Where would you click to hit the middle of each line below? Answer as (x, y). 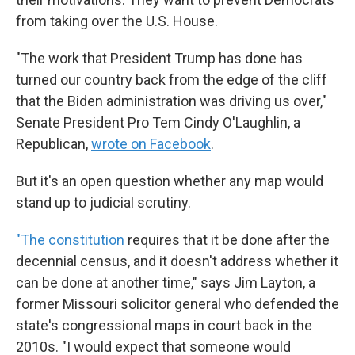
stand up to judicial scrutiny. (103, 202)
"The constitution (70, 240)
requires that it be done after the (227, 240)
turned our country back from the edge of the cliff (172, 80)
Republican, (53, 144)
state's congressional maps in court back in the (164, 325)
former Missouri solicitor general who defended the (177, 304)
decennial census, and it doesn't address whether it (177, 261)
